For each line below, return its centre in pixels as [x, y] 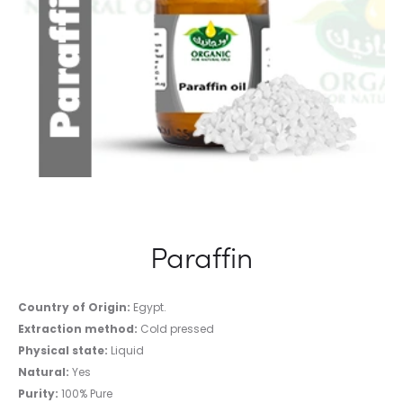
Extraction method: [78, 329]
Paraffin [201, 257]
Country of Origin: [74, 307]
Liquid [126, 350]
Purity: [38, 394]
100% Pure [85, 394]
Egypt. [148, 307]
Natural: [44, 372]
